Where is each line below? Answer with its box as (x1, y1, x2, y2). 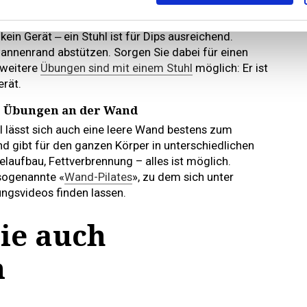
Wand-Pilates (64, 169, 132, 184)
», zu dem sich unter (132, 169, 234, 184)
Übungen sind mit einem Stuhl (40, 61, 193, 75)
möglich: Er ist (193, 61, 268, 75)
